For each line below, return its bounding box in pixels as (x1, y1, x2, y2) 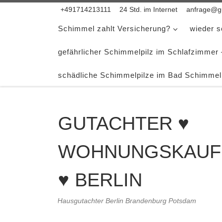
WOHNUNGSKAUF (58, 141, 221, 162)
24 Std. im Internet (119, 5, 177, 13)
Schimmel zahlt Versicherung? (58, 24, 170, 33)
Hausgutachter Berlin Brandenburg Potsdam (57, 197, 197, 205)
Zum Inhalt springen (13, 9, 89, 18)
